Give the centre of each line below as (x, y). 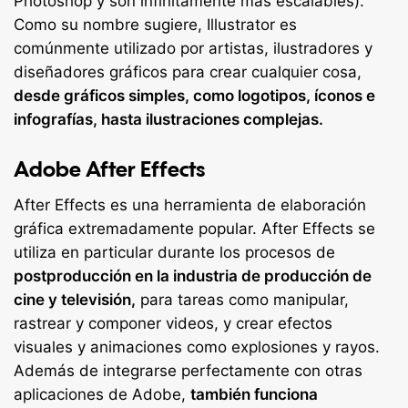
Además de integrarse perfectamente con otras (188, 371)
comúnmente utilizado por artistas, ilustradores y (193, 48)
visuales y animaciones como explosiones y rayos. (197, 347)
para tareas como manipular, (242, 300)
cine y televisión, (75, 300)
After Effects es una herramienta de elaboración (190, 205)
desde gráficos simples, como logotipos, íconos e (194, 95)
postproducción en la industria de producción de (193, 276)
